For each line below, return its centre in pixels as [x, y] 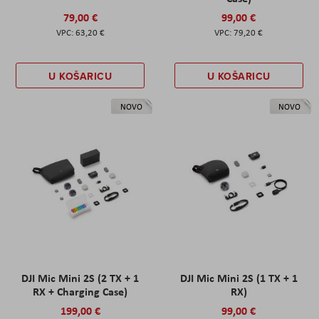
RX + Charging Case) [80, 291]
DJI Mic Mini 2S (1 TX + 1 [239, 277]
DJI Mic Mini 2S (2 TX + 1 [80, 277]
